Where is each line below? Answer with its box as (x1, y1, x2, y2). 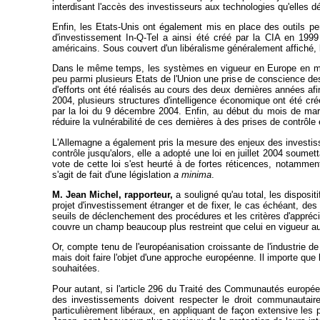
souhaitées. (51, 263, 100, 274)
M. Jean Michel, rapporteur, (51, 189, 174, 200)
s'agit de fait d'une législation (51, 169, 174, 180)
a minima (173, 169, 211, 180)
